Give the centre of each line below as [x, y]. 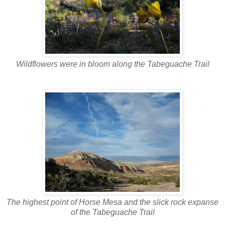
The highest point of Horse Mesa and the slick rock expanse [113, 202]
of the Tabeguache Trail [113, 212]
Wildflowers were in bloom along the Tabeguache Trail [113, 64]
